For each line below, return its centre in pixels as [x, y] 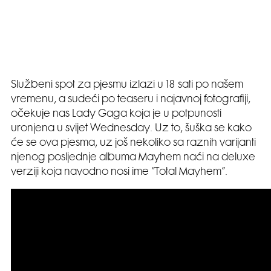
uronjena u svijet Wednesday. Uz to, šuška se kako [131, 129]
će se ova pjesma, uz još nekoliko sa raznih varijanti [133, 143]
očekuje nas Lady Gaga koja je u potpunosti [116, 114]
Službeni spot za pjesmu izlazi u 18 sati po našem [127, 85]
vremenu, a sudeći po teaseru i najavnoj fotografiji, [131, 100]
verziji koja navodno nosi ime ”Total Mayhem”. [119, 172]
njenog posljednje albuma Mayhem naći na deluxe [133, 158]
